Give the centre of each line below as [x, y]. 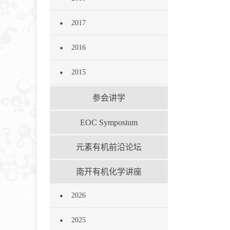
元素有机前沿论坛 [109, 147]
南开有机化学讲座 [109, 172]
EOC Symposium [109, 122]
